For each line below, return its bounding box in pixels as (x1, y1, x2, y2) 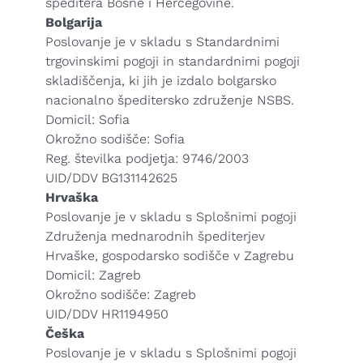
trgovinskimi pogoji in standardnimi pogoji (45, 53, 300, 69)
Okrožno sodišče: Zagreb (45, 287, 196, 302)
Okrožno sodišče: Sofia (45, 131, 185, 147)
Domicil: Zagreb (45, 267, 141, 283)
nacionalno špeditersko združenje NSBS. (45, 92, 294, 108)
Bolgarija (45, 15, 102, 30)
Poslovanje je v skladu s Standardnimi (45, 34, 280, 49)
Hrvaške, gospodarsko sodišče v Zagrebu (45, 248, 294, 263)
